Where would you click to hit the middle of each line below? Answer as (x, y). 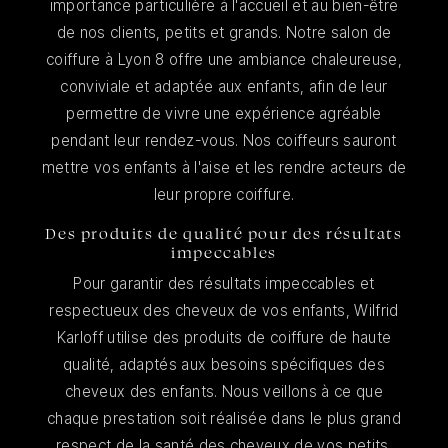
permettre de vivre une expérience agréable (224, 114)
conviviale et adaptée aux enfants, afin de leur (224, 87)
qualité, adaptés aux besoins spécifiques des (224, 365)
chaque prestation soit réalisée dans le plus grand (223, 419)
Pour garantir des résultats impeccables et (224, 284)
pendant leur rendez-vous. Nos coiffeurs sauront (224, 141)
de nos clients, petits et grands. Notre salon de (224, 33)
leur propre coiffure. (224, 195)
